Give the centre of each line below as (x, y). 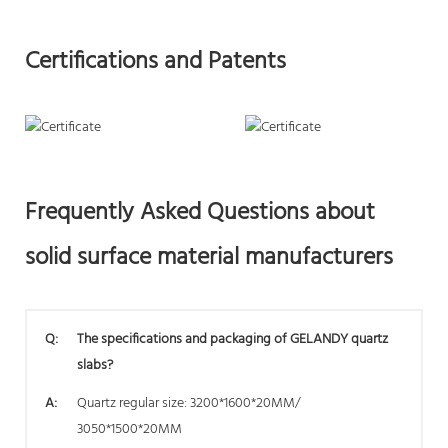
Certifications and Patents (155, 61)
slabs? (95, 365)
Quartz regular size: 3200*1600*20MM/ (188, 403)
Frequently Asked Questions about (200, 212)
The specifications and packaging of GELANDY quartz (232, 339)
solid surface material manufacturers (209, 257)
